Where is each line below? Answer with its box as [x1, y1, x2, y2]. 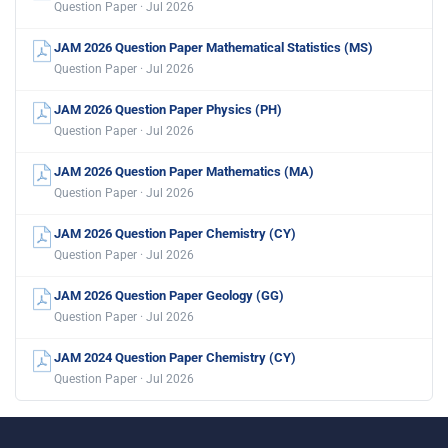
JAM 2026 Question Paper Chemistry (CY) [54, 226, 296, 242]
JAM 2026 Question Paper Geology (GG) [54, 288, 284, 304]
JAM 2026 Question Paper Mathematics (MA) [54, 164, 314, 180]
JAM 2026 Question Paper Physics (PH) [54, 102, 282, 118]
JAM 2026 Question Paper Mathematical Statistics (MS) [54, 40, 373, 56]
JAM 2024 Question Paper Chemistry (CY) [54, 350, 296, 366]
